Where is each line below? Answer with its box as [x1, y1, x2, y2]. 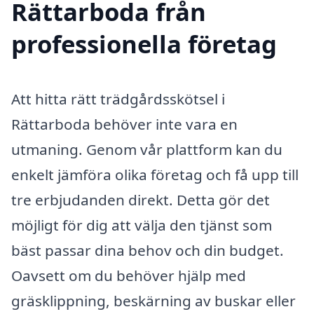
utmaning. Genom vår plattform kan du [11, 139, 282, 159]
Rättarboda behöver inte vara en [11, 114, 238, 134]
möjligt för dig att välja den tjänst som [11, 214, 272, 235]
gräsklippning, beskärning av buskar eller [11, 290, 296, 310]
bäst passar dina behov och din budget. [11, 240, 284, 260]
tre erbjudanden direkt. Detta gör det [11, 189, 270, 210]
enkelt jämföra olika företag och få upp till [11, 164, 299, 184]
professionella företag [11, 27, 277, 60]
